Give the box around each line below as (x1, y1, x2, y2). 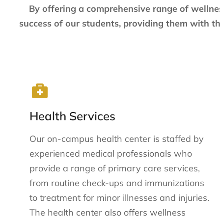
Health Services (29, 108, 115, 123)
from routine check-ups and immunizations (29, 177, 204, 189)
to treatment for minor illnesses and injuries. (29, 192, 209, 203)
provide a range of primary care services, (29, 162, 200, 174)
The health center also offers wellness (29, 206, 186, 218)
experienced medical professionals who (29, 147, 192, 159)
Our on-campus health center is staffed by (29, 133, 204, 144)
